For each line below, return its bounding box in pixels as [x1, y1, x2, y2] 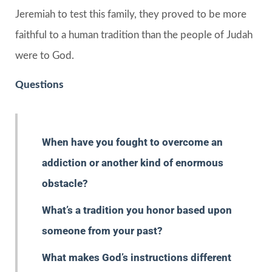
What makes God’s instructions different [42, 251, 231, 263]
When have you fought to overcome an [42, 135, 223, 148]
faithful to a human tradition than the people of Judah [15, 29, 253, 40]
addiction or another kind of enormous [42, 156, 223, 169]
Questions [15, 79, 64, 90]
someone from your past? [42, 224, 163, 237]
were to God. [15, 50, 74, 61]
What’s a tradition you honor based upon [42, 203, 232, 216]
